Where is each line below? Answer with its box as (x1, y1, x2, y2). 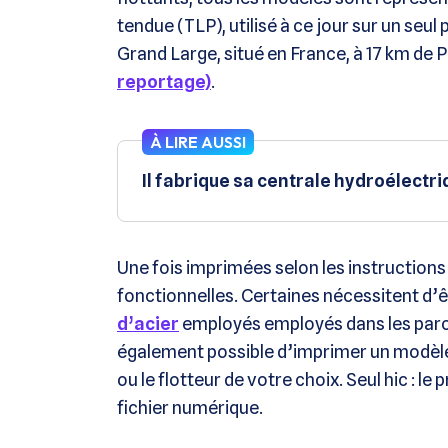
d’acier (117, 313, 179, 335)
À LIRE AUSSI (150, 132, 246, 153)
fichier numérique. (117, 397, 263, 419)
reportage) (117, 71, 211, 93)
